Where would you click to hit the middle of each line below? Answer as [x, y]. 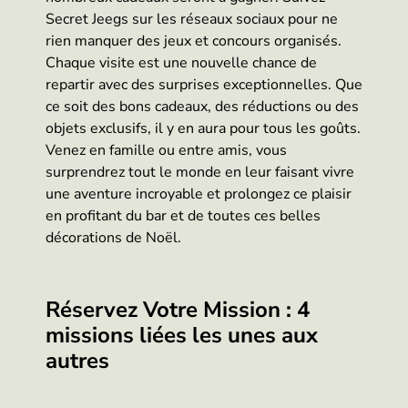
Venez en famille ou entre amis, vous [166, 151]
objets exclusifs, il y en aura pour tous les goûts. [203, 129]
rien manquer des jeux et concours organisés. [194, 41]
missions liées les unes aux [182, 335]
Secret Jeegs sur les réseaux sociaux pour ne [192, 20]
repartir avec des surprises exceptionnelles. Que [204, 85]
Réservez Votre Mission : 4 [178, 309]
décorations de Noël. [113, 238]
